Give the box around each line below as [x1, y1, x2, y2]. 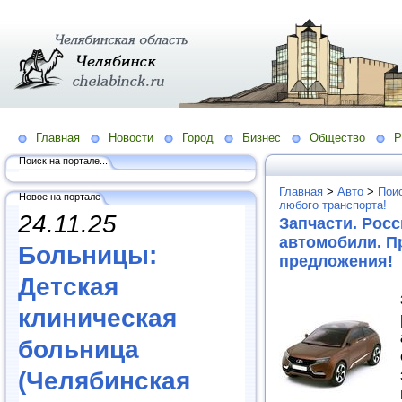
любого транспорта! [279, 197, 387, 212]
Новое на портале [19, 190, 100, 202]
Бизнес [242, 130, 281, 144]
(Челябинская [18, 366, 190, 395]
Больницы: [18, 240, 157, 269]
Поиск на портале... [19, 154, 108, 166]
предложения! [279, 252, 393, 271]
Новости [109, 130, 153, 144]
